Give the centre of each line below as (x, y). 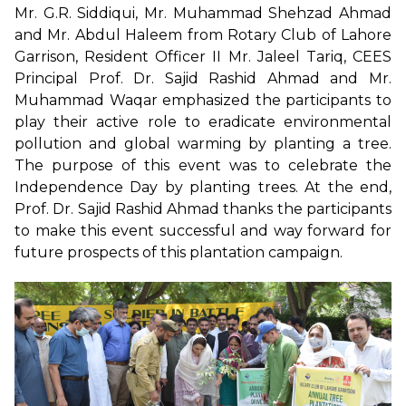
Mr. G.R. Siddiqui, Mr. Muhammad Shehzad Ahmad (203, 13)
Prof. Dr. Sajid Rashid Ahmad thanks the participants (203, 208)
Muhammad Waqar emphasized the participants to (203, 100)
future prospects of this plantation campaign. (179, 252)
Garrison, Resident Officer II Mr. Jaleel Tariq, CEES (203, 56)
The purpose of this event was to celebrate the (203, 165)
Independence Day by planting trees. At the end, (203, 187)
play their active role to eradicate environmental (203, 121)
